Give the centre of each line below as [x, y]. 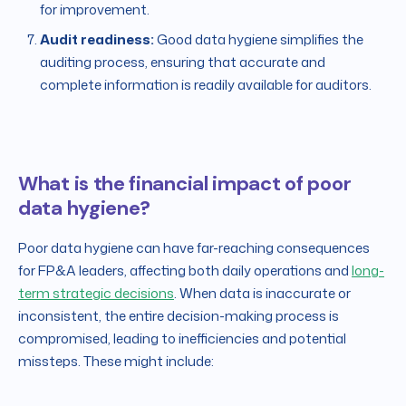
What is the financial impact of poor [185, 184]
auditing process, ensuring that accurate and [183, 63]
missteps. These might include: [116, 362]
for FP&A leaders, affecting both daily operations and [185, 271]
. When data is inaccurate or [262, 294]
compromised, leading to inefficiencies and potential [182, 339]
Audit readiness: [97, 40]
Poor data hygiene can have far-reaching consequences [194, 248]
